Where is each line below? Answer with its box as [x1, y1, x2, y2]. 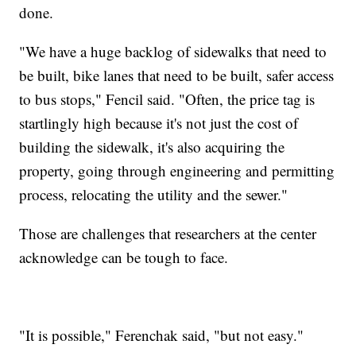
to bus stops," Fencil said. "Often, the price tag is [19, 88, 315, 109]
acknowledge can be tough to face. [19, 246, 229, 267]
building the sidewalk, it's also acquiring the [19, 136, 285, 157]
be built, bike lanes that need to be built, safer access [19, 64, 335, 85]
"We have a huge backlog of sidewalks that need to [19, 41, 327, 61]
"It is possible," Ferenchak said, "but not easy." [19, 324, 304, 345]
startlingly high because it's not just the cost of [19, 112, 299, 133]
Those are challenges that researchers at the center [19, 222, 317, 243]
